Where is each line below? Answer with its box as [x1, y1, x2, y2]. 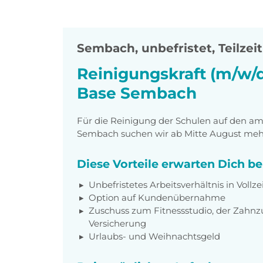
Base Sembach [77, 83, 197, 103]
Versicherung [89, 217, 146, 229]
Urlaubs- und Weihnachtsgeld [89, 230, 220, 242]
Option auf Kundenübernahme [89, 191, 225, 203]
